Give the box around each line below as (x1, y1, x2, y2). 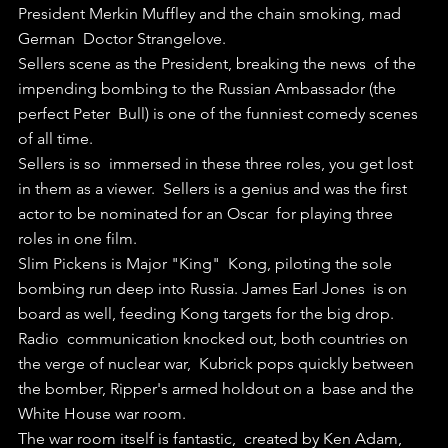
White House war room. (18, 404, 186, 424)
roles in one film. (18, 229, 137, 249)
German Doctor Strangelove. (18, 29, 226, 49)
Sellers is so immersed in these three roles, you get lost (18, 154, 417, 174)
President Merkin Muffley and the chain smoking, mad (18, 4, 405, 24)
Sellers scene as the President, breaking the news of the (18, 54, 420, 74)
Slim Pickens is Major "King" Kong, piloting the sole (18, 254, 396, 274)
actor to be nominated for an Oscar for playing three (18, 204, 397, 224)
